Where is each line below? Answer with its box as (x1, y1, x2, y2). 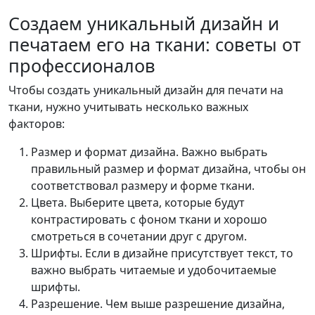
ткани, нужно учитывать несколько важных (8, 98, 248, 115)
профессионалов (8, 53, 155, 77)
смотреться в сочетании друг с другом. (31, 228, 247, 244)
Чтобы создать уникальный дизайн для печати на (8, 82, 283, 98)
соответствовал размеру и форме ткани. (31, 177, 255, 193)
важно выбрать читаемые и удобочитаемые (31, 262, 276, 278)
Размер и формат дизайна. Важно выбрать (31, 143, 268, 160)
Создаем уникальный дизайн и (8, 11, 279, 35)
